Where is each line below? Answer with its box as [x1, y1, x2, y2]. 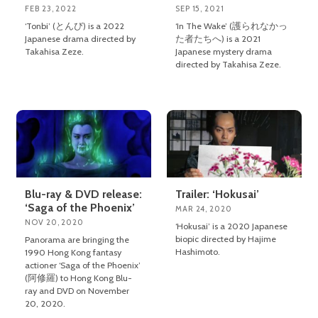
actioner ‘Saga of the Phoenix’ [25, 259, 141, 270]
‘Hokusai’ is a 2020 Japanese [175, 220, 288, 231]
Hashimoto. [175, 246, 221, 257]
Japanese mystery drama [175, 46, 273, 57]
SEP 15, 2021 [175, 4, 224, 13]
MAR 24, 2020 [175, 203, 232, 214]
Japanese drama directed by [25, 33, 136, 44]
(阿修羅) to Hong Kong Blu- [25, 272, 133, 283]
